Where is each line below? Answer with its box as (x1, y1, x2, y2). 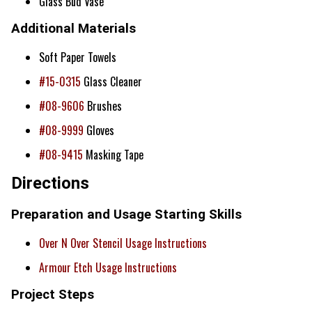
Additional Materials (11, 21, 136, 37)
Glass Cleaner (81, 73, 142, 91)
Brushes (84, 97, 122, 115)
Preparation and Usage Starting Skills (11, 206, 242, 222)
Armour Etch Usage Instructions (39, 258, 177, 276)
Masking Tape (83, 146, 143, 164)
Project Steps (11, 287, 94, 303)
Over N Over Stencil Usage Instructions (39, 234, 207, 251)
